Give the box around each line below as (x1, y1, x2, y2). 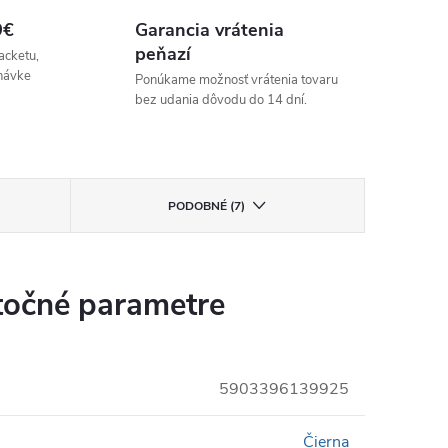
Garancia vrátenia (134, 18, 284, 42)
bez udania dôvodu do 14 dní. (134, 91, 307, 109)
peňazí (134, 42, 191, 66)
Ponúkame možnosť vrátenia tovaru (134, 71, 338, 89)
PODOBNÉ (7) (168, 198, 246, 214)
